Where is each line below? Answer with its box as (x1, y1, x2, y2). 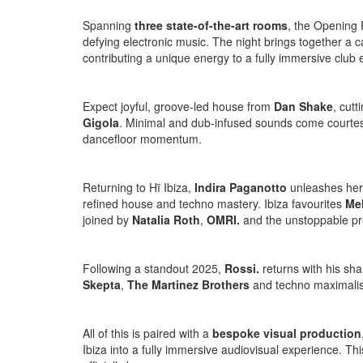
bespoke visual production (212, 324, 361, 341)
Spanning (83, 16, 135, 33)
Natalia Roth (132, 211, 200, 228)
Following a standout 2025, (83, 259, 224, 276)
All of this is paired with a (83, 324, 212, 341)
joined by (83, 211, 132, 228)
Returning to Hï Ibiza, (83, 178, 194, 195)
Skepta (83, 275, 121, 293)
